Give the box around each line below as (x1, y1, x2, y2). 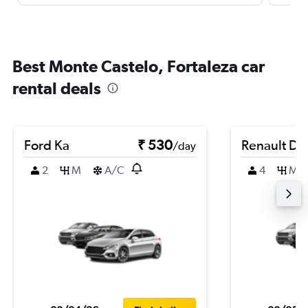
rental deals (12, 78, 101, 98)
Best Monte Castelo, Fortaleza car (12, 56, 265, 76)
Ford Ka (24, 137, 69, 153)
